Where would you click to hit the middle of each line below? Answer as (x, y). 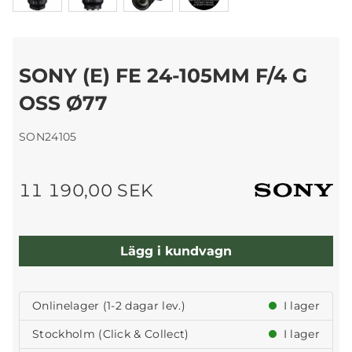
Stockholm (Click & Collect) (111, 334)
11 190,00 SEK (86, 191)
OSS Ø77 (63, 103)
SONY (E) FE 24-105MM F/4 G (163, 76)
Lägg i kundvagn (176, 251)
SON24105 (48, 137)
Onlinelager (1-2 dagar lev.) (109, 306)
